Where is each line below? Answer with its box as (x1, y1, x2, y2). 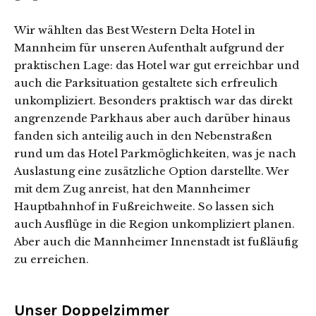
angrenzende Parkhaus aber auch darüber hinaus (14, 111, 291, 125)
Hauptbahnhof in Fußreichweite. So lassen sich (14, 200, 274, 213)
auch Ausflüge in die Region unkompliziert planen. (14, 217, 295, 231)
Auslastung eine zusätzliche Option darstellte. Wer (14, 164, 289, 178)
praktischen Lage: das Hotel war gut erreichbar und (14, 59, 299, 72)
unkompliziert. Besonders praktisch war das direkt (14, 94, 293, 107)
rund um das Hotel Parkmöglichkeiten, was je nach (14, 147, 296, 160)
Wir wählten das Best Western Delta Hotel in (14, 23, 255, 37)
